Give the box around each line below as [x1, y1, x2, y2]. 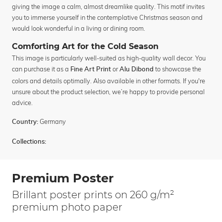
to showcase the [154, 65, 201, 73]
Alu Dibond [119, 66, 154, 73]
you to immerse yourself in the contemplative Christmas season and [12, 13, 203, 22]
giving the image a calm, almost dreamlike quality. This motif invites [12, 2, 205, 11]
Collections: [12, 139, 46, 146]
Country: [12, 119, 38, 126]
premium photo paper [12, 201, 122, 214]
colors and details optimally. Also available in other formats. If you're [12, 77, 205, 85]
